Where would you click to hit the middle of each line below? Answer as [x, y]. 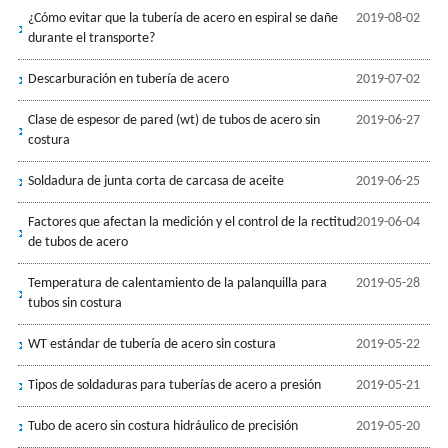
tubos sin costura [74, 303]
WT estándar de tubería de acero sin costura [151, 344]
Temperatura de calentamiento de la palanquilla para [177, 283]
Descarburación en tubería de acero [128, 79]
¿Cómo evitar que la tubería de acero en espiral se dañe [182, 18]
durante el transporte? [91, 38]
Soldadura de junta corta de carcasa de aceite [155, 181]
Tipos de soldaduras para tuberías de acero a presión [174, 385]
